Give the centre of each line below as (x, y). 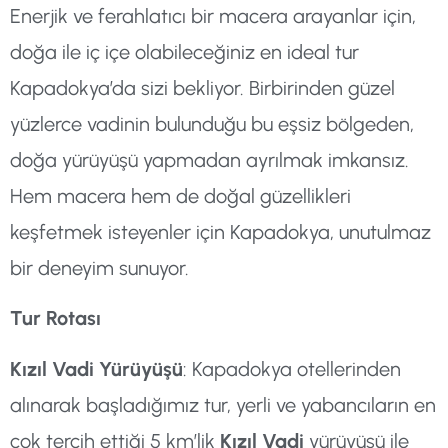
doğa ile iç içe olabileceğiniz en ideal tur (184, 52)
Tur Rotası (55, 318)
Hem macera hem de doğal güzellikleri (180, 196)
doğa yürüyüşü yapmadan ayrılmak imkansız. (209, 160)
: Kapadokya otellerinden (292, 368)
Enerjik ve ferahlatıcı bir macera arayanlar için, (213, 16)
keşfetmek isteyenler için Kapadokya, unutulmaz (220, 232)
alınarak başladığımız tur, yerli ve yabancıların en (223, 404)
